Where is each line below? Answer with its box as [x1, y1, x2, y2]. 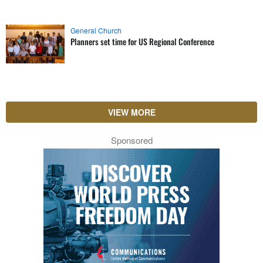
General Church [70, 25, 122, 35]
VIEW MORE [107, 106, 156, 118]
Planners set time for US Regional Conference [70, 35, 214, 48]
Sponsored [110, 134, 153, 146]
